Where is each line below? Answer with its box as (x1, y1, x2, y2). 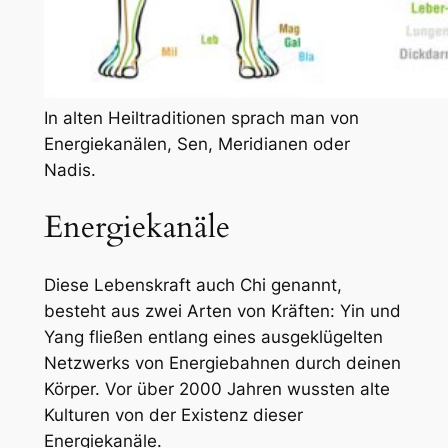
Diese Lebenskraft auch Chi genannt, (43, 274, 342, 295)
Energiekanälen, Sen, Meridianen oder (43, 134, 350, 155)
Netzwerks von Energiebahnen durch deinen (43, 352, 401, 373)
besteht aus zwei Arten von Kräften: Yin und (43, 300, 401, 321)
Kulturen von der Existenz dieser (43, 404, 303, 425)
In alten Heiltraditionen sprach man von (43, 108, 359, 129)
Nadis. (43, 160, 96, 181)
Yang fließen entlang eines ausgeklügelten (43, 326, 383, 347)
